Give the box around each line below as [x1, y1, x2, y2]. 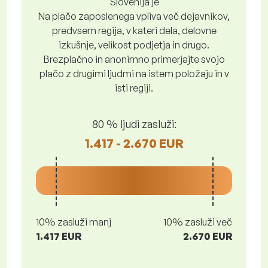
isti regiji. [115, 82, 153, 94]
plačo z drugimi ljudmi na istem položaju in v [39, 68, 229, 80]
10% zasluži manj [36, 216, 111, 228]
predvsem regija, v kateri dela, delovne [51, 25, 217, 36]
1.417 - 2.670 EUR [84, 135, 184, 151]
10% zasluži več [163, 216, 232, 228]
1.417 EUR [36, 230, 81, 242]
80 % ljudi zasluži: [92, 117, 176, 130]
